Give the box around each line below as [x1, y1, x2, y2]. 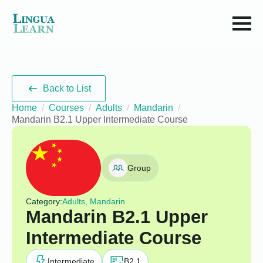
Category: [26, 197, 62, 206]
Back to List [43, 83, 92, 93]
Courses [49, 103, 84, 113]
